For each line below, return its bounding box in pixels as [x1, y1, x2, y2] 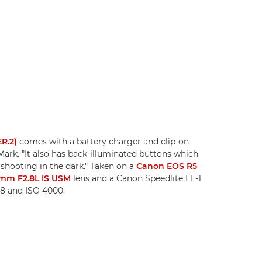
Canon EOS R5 [136, 160, 197, 171]
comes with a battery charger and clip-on [16, 136, 189, 147]
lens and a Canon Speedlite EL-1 [70, 173, 201, 184]
